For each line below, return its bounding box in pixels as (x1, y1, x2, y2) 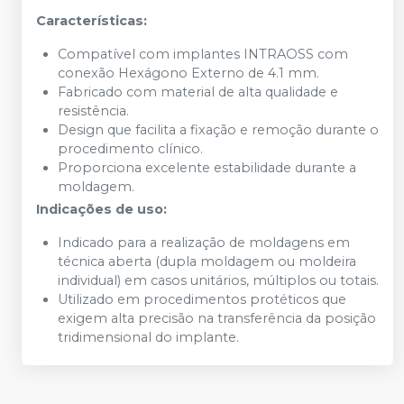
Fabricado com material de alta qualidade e (58, 83, 338, 100)
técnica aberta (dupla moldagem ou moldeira (58, 252, 356, 270)
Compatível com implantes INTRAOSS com (58, 45, 348, 62)
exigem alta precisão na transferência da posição (58, 309, 376, 326)
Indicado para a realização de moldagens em (58, 234, 350, 251)
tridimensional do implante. (58, 328, 239, 345)
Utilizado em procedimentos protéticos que (58, 290, 346, 308)
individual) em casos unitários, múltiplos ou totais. (58, 271, 379, 289)
